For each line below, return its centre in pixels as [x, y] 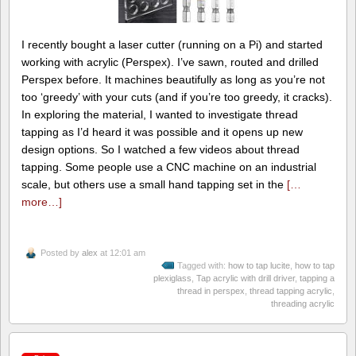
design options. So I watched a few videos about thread [161, 150]
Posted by [61, 253]
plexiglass [172, 279]
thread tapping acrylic [291, 291]
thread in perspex [211, 291]
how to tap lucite [259, 266]
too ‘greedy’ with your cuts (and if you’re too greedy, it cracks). [177, 97]
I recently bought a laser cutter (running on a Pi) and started [172, 45]
